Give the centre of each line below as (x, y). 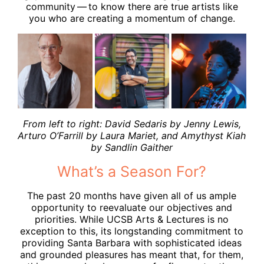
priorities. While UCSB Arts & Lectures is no (132, 219)
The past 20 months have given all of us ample (132, 195)
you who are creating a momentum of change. (132, 18)
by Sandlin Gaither (132, 147)
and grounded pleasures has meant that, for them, (132, 254)
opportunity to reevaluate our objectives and (132, 207)
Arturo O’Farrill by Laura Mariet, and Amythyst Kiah (132, 135)
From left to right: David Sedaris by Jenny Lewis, (132, 123)
